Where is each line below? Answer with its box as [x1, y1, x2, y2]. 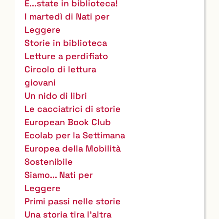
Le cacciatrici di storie [24, 103, 121, 114]
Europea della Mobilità [24, 142, 121, 154]
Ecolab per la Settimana [24, 129, 125, 141]
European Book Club [24, 116, 111, 128]
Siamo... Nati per [24, 169, 93, 180]
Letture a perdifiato [24, 50, 108, 62]
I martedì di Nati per [24, 10, 109, 22]
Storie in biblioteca [24, 37, 107, 48]
